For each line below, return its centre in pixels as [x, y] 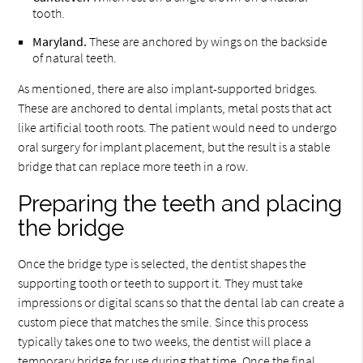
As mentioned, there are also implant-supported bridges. [168, 88]
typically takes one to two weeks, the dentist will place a [165, 341]
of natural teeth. [75, 58]
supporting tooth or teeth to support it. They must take [161, 283]
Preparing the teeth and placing [180, 204]
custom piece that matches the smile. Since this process [163, 322]
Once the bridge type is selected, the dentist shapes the [162, 263]
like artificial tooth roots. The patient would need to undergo [178, 127]
